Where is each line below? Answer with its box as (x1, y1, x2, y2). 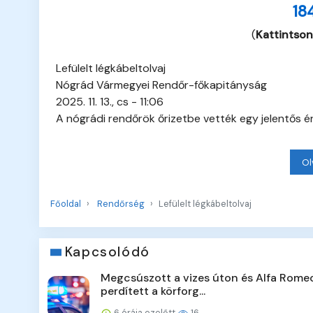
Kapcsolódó (64, 243, 150, 261)
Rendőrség (97, 198, 145, 210)
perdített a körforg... (101, 284, 205, 299)
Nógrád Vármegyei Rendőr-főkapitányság (56, 78, 267, 93)
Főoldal (50, 198, 81, 210)
